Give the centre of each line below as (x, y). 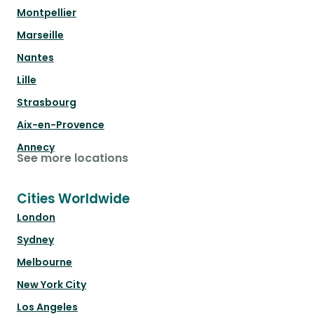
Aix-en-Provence (61, 125)
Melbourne (45, 262)
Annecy (36, 148)
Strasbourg (47, 103)
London (36, 218)
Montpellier (47, 13)
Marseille (40, 35)
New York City (52, 285)
